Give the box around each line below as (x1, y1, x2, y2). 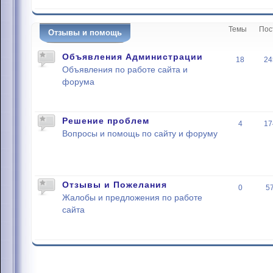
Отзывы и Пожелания (62, 180, 167, 190)
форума (62, 77, 94, 87)
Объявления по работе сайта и (62, 65, 188, 74)
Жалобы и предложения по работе (62, 193, 202, 202)
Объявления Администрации (62, 52, 203, 62)
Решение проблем (62, 116, 149, 126)
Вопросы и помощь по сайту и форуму (62, 129, 218, 138)
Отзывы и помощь (48, 28, 122, 37)
